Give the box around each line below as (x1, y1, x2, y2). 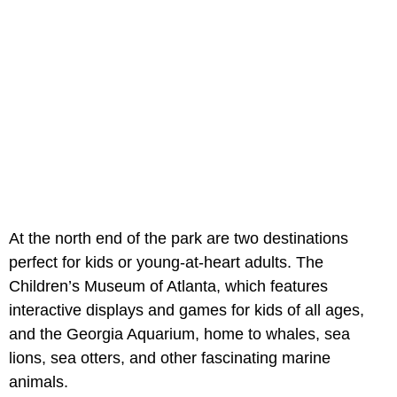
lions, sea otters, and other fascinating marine (9, 349, 331, 367)
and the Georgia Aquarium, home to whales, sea (9, 325, 350, 343)
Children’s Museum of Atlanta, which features (9, 277, 328, 295)
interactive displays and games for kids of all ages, (9, 301, 364, 319)
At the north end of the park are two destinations (9, 230, 348, 247)
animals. (9, 373, 68, 391)
